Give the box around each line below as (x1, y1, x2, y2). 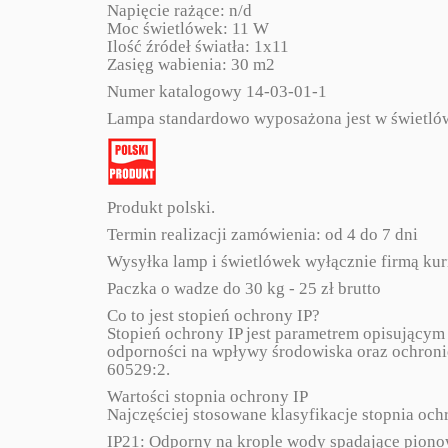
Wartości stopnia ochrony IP (107, 387, 308, 406)
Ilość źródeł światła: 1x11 (107, 37, 289, 56)
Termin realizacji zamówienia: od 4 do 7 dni (107, 225, 418, 244)
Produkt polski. (107, 198, 215, 217)
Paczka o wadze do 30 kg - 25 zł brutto (107, 279, 381, 298)
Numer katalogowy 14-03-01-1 (107, 82, 327, 101)
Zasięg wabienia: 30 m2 (107, 55, 275, 74)
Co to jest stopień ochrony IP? (107, 306, 320, 325)
